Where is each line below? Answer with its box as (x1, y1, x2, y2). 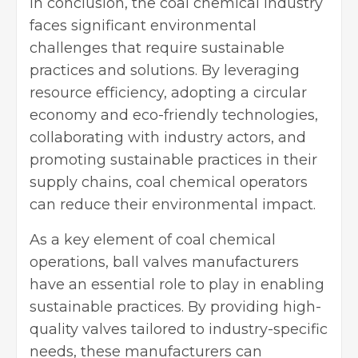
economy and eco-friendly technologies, (30, 106, 318, 125)
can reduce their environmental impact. (30, 196, 316, 214)
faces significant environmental (30, 17, 257, 35)
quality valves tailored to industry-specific (30, 320, 328, 339)
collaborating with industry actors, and (30, 129, 306, 147)
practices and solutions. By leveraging (30, 62, 300, 80)
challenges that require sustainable (30, 39, 284, 58)
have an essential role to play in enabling (30, 276, 324, 294)
